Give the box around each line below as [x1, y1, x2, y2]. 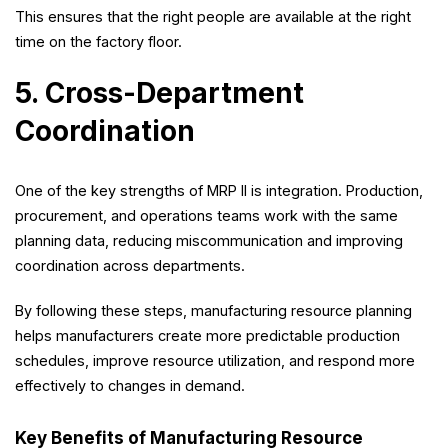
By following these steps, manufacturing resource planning [15, 302, 412, 320]
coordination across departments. [15, 257, 245, 275]
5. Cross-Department [15, 76, 304, 111]
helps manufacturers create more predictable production [15, 327, 400, 345]
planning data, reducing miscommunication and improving [15, 232, 403, 250]
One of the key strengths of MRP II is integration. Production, [15, 182, 423, 200]
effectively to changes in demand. [15, 377, 245, 395]
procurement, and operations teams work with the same [15, 207, 398, 225]
